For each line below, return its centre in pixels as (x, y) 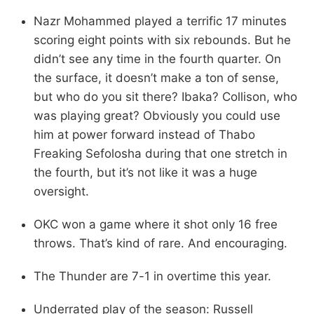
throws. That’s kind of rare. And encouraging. (161, 243)
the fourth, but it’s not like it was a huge (145, 172)
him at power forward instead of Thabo (144, 134)
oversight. (61, 191)
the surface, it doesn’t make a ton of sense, (156, 77)
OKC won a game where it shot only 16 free (156, 224)
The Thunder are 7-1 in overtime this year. (152, 276)
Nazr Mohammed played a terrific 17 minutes (160, 21)
